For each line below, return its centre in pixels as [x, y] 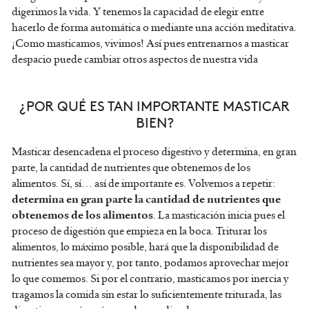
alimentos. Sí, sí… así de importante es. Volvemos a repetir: [143, 184]
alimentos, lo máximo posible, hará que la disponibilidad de [145, 247]
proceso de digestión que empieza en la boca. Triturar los [139, 231]
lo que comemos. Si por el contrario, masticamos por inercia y [150, 279]
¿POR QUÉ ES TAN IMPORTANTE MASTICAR [154, 106]
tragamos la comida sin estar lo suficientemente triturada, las [147, 295]
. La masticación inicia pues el [219, 216]
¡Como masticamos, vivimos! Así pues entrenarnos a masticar [150, 44]
